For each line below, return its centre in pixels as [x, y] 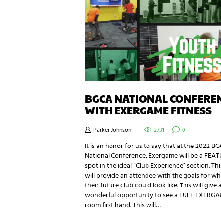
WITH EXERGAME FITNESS [148, 110]
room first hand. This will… [123, 206]
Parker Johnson [112, 130]
